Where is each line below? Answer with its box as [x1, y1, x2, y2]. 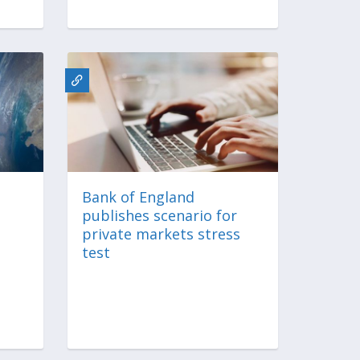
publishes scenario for [81, 205, 237, 225]
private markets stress [81, 223, 240, 243]
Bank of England [81, 186, 194, 207]
